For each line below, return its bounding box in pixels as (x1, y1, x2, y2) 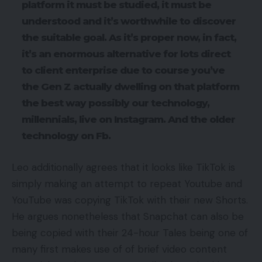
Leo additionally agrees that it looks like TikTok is (12, 160, 235, 174)
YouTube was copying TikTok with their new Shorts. (12, 193, 248, 206)
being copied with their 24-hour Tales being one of (12, 226, 248, 239)
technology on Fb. (22, 130, 113, 142)
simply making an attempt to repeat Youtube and (12, 177, 242, 190)
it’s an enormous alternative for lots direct (22, 48, 230, 60)
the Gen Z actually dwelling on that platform (22, 81, 239, 93)
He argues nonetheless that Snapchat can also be (12, 209, 244, 223)
